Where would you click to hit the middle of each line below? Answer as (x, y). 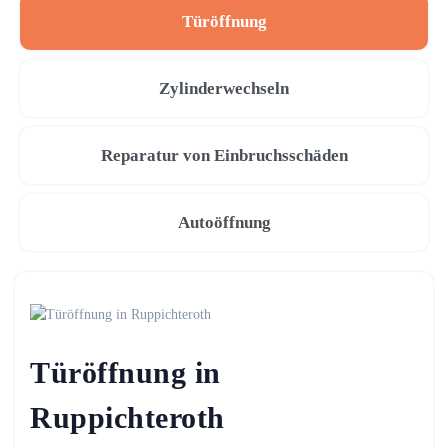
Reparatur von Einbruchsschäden (224, 155)
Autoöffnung (224, 222)
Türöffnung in (125, 372)
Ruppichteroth (127, 417)
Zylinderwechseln (224, 88)
